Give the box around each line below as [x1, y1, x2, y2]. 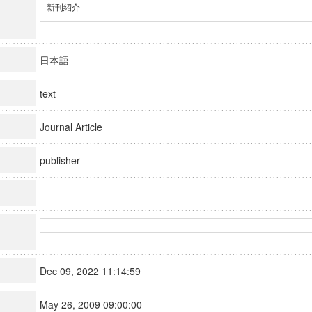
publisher [39, 153, 93, 167]
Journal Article [39, 120, 115, 134]
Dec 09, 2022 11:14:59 [39, 264, 153, 278]
